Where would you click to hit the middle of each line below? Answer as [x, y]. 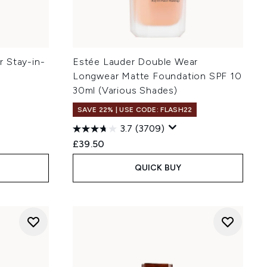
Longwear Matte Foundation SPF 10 [157, 76]
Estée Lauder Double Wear [136, 62]
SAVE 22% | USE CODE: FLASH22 [135, 110]
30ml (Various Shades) [125, 90]
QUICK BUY [158, 168]
